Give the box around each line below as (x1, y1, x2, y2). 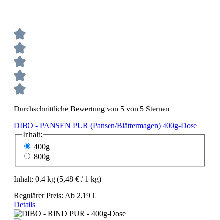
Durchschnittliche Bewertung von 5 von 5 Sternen (14, 104, 169, 113)
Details (14, 200, 35, 209)
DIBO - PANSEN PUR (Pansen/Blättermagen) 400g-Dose (14, 121, 197, 130)
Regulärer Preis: (14, 192, 65, 200)
